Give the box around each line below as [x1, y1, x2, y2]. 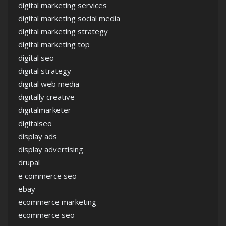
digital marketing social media [18, 13, 120, 23]
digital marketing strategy [18, 26, 108, 36]
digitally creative [18, 92, 75, 102]
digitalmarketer [18, 105, 71, 115]
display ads [18, 131, 57, 141]
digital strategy [18, 66, 71, 76]
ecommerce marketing [18, 197, 96, 207]
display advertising [18, 144, 83, 154]
